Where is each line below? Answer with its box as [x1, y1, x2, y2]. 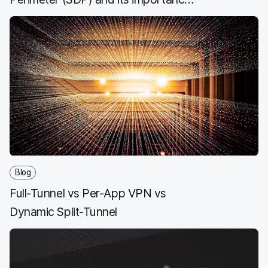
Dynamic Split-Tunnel [10, 204, 118, 219]
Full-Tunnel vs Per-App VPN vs [10, 185, 166, 200]
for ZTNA [10, 10, 59, 25]
